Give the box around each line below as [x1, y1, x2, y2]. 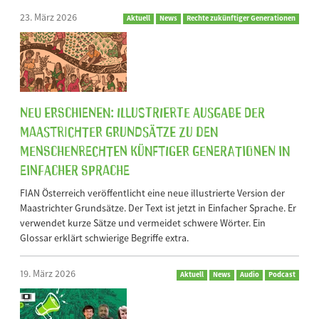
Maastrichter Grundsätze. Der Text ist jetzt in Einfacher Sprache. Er [20, 202, 296, 215]
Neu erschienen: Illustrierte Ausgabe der [20, 102, 265, 121]
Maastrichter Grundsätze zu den [20, 121, 218, 140]
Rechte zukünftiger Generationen [187, 14, 296, 23]
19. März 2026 [20, 267, 75, 281]
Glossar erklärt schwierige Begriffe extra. [20, 231, 189, 245]
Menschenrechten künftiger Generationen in [20, 140, 290, 159]
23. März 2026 [20, 11, 77, 24]
